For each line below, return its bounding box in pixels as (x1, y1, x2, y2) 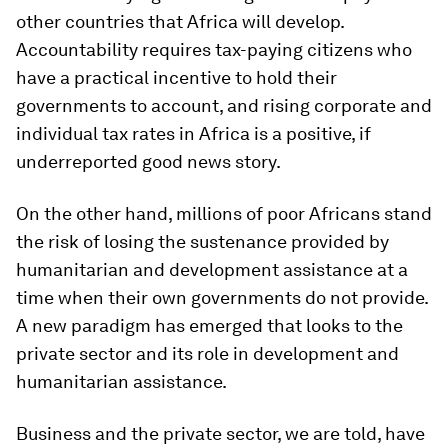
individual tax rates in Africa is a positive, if (16, 123, 371, 144)
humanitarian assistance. (16, 371, 227, 392)
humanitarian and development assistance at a (16, 259, 408, 280)
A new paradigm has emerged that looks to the (16, 315, 403, 336)
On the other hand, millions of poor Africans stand (16, 203, 432, 224)
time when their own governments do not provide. (16, 287, 428, 308)
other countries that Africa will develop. (16, 11, 344, 32)
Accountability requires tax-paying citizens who (16, 39, 412, 60)
